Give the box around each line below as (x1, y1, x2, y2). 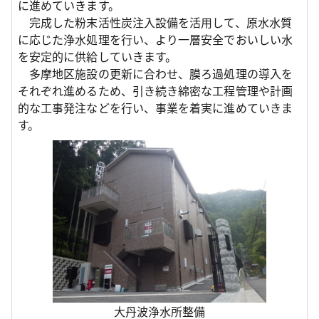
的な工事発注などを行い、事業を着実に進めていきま (18, 99, 293, 117)
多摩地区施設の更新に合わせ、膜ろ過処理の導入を (18, 65, 293, 83)
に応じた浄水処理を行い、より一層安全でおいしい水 (18, 31, 293, 48)
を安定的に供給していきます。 (18, 48, 177, 66)
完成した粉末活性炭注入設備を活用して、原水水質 (18, 14, 292, 31)
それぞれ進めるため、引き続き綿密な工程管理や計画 (18, 82, 293, 100)
